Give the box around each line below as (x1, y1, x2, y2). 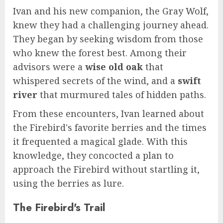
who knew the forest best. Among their (13, 47, 187, 59)
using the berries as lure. (13, 177, 124, 190)
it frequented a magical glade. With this (13, 135, 188, 148)
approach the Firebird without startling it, (13, 163, 200, 176)
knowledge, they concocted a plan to (13, 149, 174, 162)
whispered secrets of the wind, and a (13, 75, 178, 87)
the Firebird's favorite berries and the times (13, 121, 207, 134)
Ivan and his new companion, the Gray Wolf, (13, 5, 209, 17)
